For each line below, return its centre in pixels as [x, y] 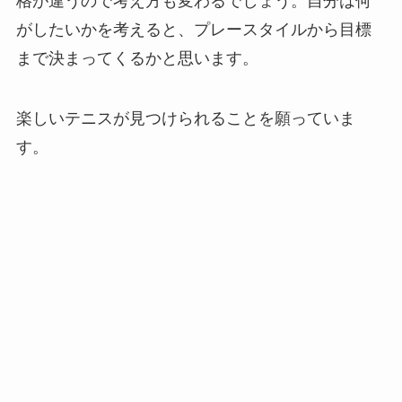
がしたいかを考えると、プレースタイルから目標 [193, 29]
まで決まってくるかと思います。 [137, 58]
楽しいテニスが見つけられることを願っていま [185, 119]
